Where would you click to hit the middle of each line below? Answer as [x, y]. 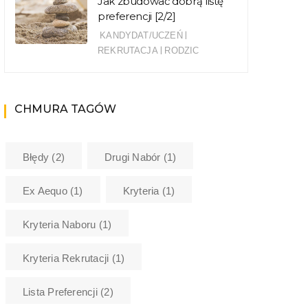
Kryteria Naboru [59, 224]
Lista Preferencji [60, 291]
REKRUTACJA [128, 50]
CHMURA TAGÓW [65, 109]
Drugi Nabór [133, 157]
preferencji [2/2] [137, 16]
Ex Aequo [45, 190]
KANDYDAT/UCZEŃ [141, 35]
